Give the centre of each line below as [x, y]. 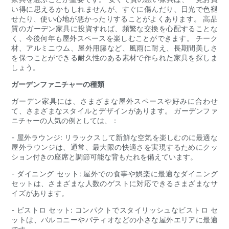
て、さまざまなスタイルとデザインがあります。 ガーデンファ [114, 111]
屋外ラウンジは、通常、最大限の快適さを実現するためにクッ [114, 147]
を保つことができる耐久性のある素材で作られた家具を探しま [114, 58]
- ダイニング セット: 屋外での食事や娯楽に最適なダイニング [114, 174]
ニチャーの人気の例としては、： [65, 121]
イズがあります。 [40, 193]
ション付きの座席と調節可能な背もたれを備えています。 [105, 157]
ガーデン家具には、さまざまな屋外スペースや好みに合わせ [114, 101]
